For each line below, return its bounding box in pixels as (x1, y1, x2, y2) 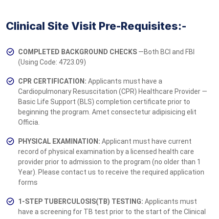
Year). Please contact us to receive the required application (18, 168, 204, 176)
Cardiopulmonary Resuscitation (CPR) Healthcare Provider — (18, 87, 207, 95)
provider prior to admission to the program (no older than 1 (18, 157, 201, 166)
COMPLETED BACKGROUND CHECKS (18, 47, 138, 56)
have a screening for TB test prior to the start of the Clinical (18, 207, 206, 216)
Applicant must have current (100, 137, 192, 145)
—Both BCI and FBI (138, 47, 195, 56)
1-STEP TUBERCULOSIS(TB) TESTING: (18, 197, 143, 205)
